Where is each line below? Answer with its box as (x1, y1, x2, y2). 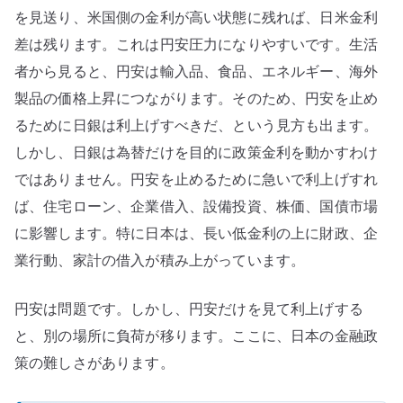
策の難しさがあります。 (14, 352, 175, 372)
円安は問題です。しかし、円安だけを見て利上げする (14, 298, 363, 318)
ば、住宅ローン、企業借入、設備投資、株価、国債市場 (14, 195, 378, 216)
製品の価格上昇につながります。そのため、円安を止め (14, 87, 379, 108)
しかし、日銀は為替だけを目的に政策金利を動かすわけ (14, 141, 378, 162)
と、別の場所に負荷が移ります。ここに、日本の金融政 (14, 325, 379, 345)
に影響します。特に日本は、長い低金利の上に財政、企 (14, 222, 379, 243)
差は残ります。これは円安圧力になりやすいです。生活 (14, 33, 378, 54)
